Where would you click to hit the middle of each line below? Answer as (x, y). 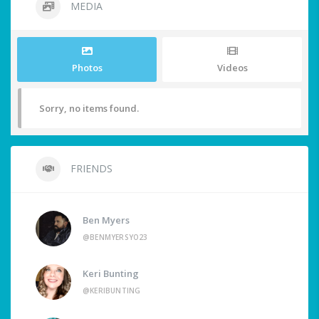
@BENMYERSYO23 (115, 237)
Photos (87, 67)
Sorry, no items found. (89, 108)
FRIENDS (90, 168)
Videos (232, 67)
